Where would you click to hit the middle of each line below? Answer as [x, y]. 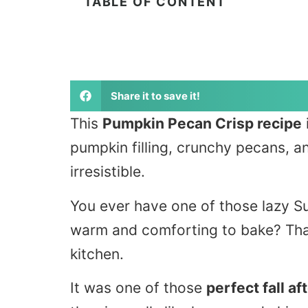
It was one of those [138, 287]
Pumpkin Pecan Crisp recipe [202, 124]
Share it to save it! [155, 96]
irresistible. [108, 172]
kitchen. [97, 254]
